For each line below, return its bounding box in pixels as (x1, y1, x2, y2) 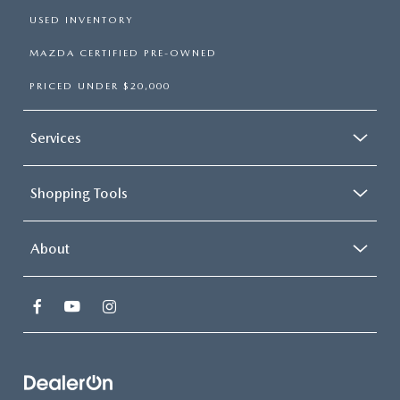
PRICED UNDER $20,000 (29, 80, 171, 93)
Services (30, 129, 81, 147)
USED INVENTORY (29, 14, 133, 27)
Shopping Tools (30, 185, 128, 203)
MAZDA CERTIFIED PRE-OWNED (29, 47, 217, 60)
